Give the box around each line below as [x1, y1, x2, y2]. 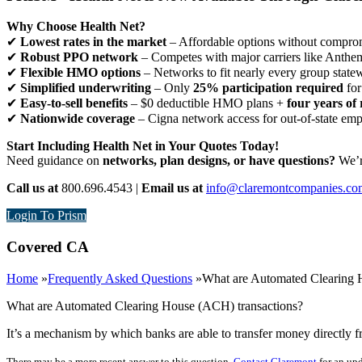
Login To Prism [6, 208, 86, 223]
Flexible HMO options [20, 65, 141, 80]
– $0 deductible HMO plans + [128, 96, 287, 111]
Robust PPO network [20, 50, 138, 65]
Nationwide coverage [20, 112, 135, 126]
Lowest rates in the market [20, 35, 166, 49]
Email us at [141, 181, 203, 196]
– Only [151, 81, 193, 95]
